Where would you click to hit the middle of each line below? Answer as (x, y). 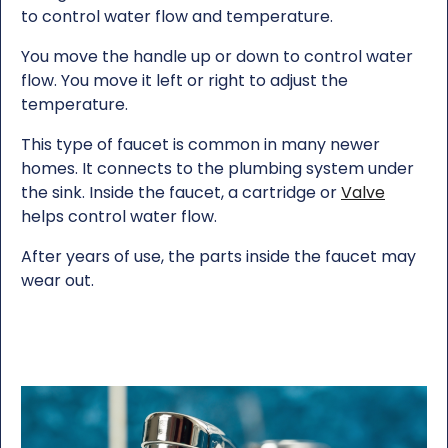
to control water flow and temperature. (177, 16)
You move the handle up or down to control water (217, 56)
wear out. (57, 280)
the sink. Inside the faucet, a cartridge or (181, 192)
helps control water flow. (119, 216)
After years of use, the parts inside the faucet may (218, 256)
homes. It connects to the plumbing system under (217, 168)
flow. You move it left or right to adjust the (184, 80)
